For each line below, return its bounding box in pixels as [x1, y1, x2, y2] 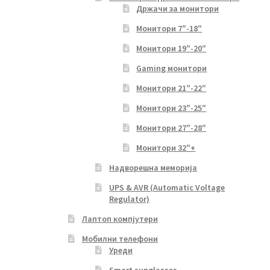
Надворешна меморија [109, 162, 198, 173]
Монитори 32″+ [136, 142, 196, 153]
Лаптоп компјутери [81, 213, 158, 224]
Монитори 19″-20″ [136, 42, 207, 54]
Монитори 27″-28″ [136, 122, 207, 133]
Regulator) [109, 193, 150, 204]
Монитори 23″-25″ [136, 102, 207, 113]
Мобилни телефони [81, 233, 158, 244]
